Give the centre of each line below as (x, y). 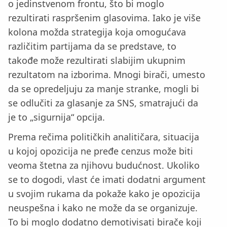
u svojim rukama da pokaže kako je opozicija (104, 194)
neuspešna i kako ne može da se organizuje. (103, 208)
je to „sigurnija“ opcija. (56, 117)
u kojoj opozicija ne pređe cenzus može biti (101, 151)
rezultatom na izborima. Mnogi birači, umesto (107, 75)
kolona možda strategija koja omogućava (97, 32)
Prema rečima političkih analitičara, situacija (104, 137)
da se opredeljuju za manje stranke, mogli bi (104, 89)
